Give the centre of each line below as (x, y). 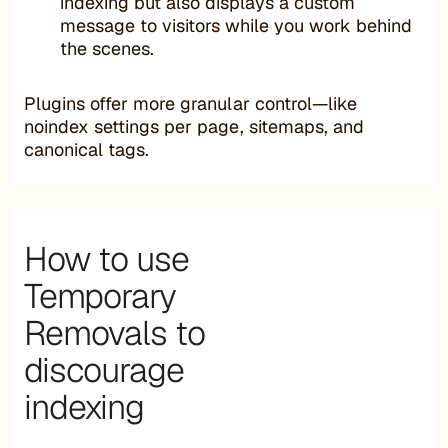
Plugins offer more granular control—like (190, 103)
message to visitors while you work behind (236, 25)
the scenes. (107, 48)
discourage (104, 369)
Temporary (100, 295)
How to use (106, 258)
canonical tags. (87, 149)
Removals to (114, 332)
